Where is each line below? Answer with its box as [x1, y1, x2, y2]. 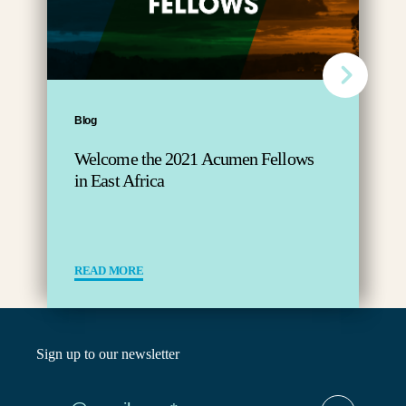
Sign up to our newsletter [36, 346, 179, 362]
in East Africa [74, 170, 165, 190]
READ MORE [74, 264, 144, 277]
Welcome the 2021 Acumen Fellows [74, 149, 314, 169]
